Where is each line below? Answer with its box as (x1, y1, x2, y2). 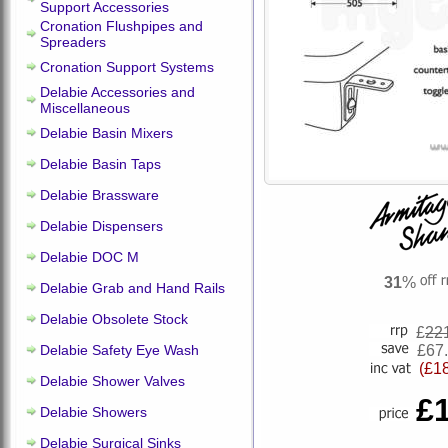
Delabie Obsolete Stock (40, 311, 188, 327)
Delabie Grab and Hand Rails (40, 280, 225, 296)
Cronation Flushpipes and (40, 18, 203, 34)
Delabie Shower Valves (40, 373, 185, 389)
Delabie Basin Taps (40, 156, 161, 172)
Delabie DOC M (40, 249, 139, 265)
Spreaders (40, 34, 106, 50)
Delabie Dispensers (40, 218, 163, 234)
